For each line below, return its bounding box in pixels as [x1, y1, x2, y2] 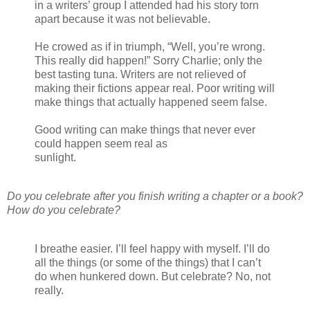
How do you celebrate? [7, 203, 120, 216]
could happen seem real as [35, 137, 167, 149]
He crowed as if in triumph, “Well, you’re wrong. [35, 40, 265, 53]
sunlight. [35, 151, 76, 163]
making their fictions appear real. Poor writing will [35, 82, 275, 94]
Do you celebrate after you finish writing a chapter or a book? [7, 190, 303, 202]
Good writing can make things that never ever [35, 123, 255, 136]
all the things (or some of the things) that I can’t [35, 256, 261, 268]
